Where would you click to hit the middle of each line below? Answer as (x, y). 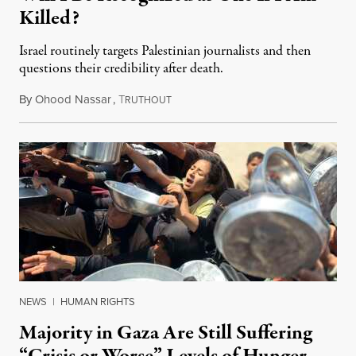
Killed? (49, 18)
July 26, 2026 (203, 99)
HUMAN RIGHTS (98, 302)
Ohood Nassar (73, 99)
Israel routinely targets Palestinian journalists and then (165, 51)
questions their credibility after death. (121, 69)
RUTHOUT (148, 100)
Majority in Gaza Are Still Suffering (166, 333)
